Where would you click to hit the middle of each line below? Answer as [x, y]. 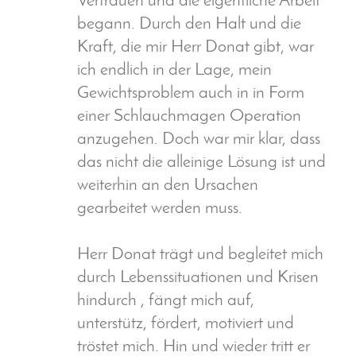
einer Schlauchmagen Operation [189, 117]
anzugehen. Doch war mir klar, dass [199, 140]
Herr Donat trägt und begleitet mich [200, 255]
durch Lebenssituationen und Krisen [198, 278]
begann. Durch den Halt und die [189, 25]
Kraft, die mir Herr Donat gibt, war [195, 48]
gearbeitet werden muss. [160, 209]
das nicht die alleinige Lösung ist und [201, 163]
